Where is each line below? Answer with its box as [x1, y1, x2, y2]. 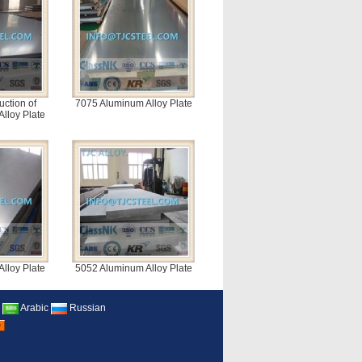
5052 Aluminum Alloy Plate [74, 263, 192, 274]
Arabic [18, 302, 48, 314]
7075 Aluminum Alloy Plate [74, 98, 192, 109]
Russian [66, 302, 106, 314]
